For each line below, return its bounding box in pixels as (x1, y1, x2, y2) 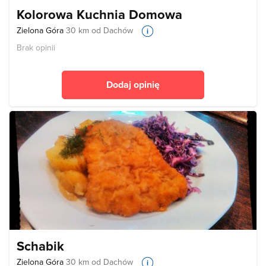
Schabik (17, 236, 64, 255)
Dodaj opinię (106, 77, 160, 91)
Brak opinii (17, 41, 55, 53)
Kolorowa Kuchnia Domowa (17, 4, 182, 24)
